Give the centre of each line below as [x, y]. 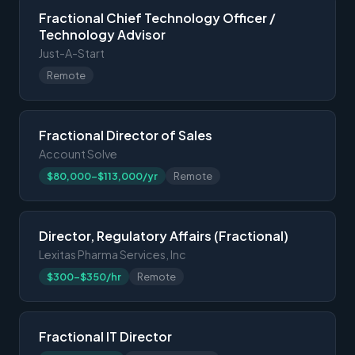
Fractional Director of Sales [126, 135]
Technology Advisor [102, 34]
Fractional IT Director [105, 336]
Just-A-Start [72, 53]
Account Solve [78, 153]
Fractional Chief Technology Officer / [157, 17]
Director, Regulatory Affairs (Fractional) [164, 235]
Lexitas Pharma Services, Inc [113, 254]
